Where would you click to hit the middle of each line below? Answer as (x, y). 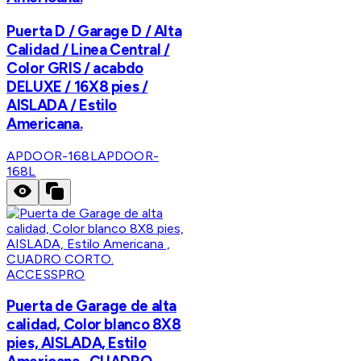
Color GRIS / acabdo (75, 68)
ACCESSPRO (46, 274)
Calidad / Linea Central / (88, 49)
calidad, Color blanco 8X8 (94, 325)
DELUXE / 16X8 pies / (77, 86)
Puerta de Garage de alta (92, 306)
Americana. (45, 123)
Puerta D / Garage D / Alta (94, 31)
